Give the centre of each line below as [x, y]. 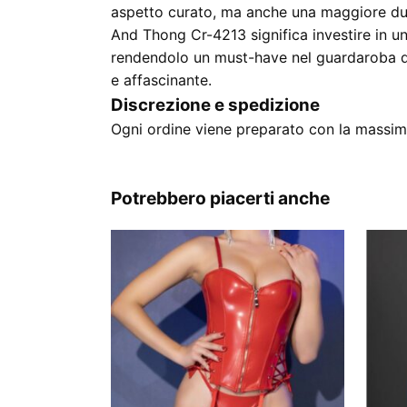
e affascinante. [161, 80]
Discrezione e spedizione [215, 105]
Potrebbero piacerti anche [220, 198]
